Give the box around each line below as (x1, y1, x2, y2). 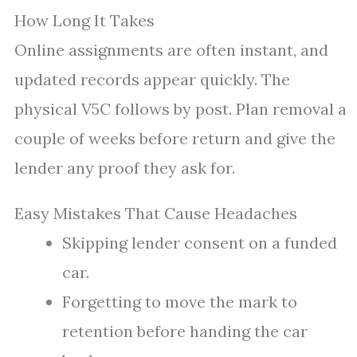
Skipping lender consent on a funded (62, 233, 337, 253)
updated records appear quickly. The (14, 69, 290, 89)
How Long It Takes (14, 10, 155, 30)
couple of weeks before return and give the (14, 128, 335, 148)
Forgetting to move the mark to (62, 292, 297, 312)
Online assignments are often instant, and (14, 40, 328, 60)
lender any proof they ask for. (14, 158, 235, 178)
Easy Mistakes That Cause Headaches (14, 203, 297, 223)
